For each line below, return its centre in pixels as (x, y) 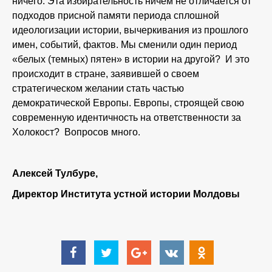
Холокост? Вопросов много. (76, 132)
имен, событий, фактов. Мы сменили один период (124, 45)
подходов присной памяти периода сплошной (116, 15)
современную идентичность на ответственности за (127, 117)
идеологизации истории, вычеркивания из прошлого (130, 30)
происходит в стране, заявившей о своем (106, 74)
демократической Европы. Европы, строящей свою (128, 103)
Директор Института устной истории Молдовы (126, 194)
